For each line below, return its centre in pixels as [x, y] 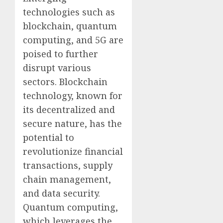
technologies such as [69, 12]
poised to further [60, 54]
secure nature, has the [72, 123]
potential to [49, 137]
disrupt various [57, 67]
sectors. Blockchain [65, 81]
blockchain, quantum [70, 26]
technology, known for [73, 95]
